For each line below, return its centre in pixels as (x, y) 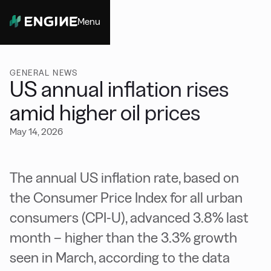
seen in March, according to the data (120, 257)
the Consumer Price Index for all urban (126, 198)
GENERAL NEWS (44, 73)
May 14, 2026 (36, 132)
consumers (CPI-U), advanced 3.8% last (129, 217)
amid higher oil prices (105, 113)
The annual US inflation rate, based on (124, 178)
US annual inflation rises (119, 89)
